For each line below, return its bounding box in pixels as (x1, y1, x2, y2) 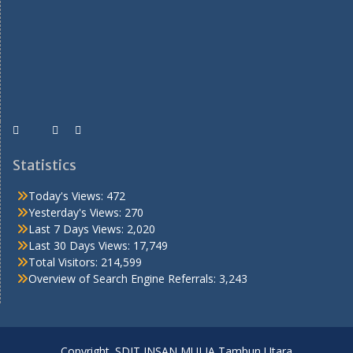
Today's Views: (28, 188, 106, 203)
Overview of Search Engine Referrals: (28, 270, 219, 286)
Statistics (13, 155, 76, 174)
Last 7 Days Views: (28, 221, 127, 236)
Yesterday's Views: (28, 204, 124, 220)
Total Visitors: (28, 254, 101, 269)
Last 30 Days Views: (28, 237, 133, 253)
